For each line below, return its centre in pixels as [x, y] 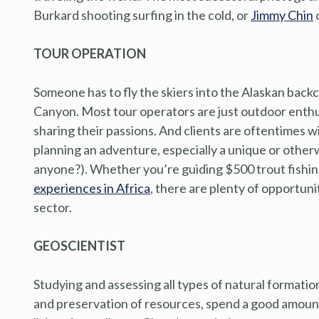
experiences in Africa [92, 188]
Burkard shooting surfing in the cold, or [142, 15]
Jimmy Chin [282, 15]
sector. [53, 207]
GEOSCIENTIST [79, 245]
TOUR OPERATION [90, 53]
